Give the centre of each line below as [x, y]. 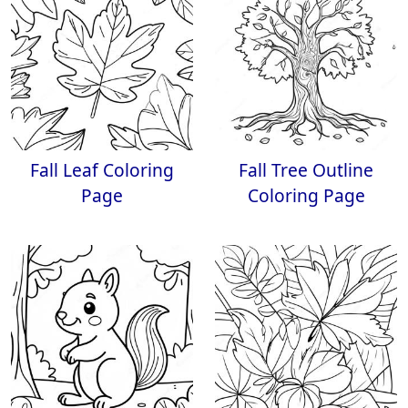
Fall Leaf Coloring [102, 170]
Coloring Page [306, 195]
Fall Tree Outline [306, 170]
